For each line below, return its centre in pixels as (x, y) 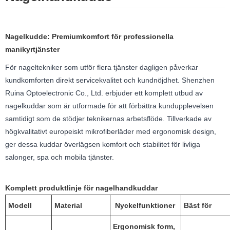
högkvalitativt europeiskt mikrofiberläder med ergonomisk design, (111, 131)
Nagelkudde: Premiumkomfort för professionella (89, 36)
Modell (20, 205)
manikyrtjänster (32, 49)
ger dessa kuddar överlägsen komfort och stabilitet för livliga (103, 144)
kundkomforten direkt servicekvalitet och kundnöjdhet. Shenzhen (110, 80)
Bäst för (198, 205)
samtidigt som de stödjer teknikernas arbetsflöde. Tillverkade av (108, 118)
